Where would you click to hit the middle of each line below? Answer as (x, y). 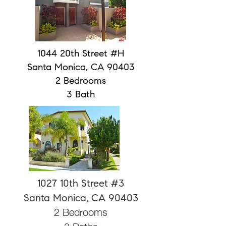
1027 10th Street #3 (81, 184)
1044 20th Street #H (81, 54)
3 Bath (81, 95)
